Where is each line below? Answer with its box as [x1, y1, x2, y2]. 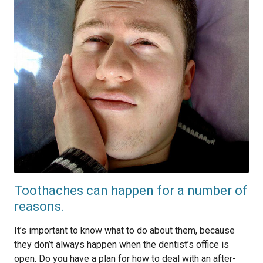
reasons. [14, 199, 65, 214]
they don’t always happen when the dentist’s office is [14, 239, 229, 250]
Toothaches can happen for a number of [14, 183, 248, 198]
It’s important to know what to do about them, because [14, 225, 235, 236]
